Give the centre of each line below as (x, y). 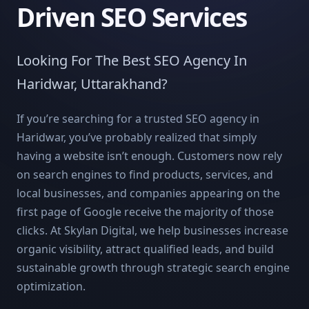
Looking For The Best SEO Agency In (132, 60)
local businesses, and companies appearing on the (148, 193)
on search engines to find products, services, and (145, 174)
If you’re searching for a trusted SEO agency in (138, 118)
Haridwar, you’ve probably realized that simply (137, 137)
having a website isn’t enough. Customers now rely (149, 156)
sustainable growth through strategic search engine (153, 267)
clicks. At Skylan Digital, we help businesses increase (152, 230)
